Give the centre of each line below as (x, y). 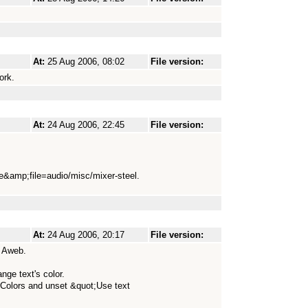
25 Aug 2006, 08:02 (86, 62)
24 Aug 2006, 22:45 (86, 125)
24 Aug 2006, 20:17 (86, 235)
